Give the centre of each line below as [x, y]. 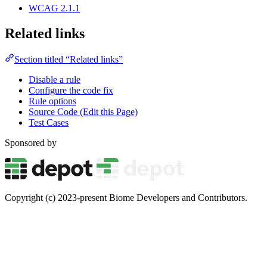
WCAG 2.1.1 [54, 8]
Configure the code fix [71, 91]
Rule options [52, 101]
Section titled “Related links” [69, 60]
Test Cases [49, 123]
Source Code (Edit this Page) [83, 112]
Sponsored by [31, 143]
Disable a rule [55, 80]
